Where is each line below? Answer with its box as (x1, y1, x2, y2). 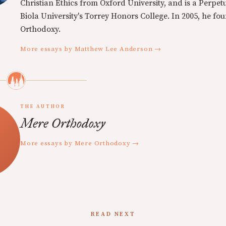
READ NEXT (90, 210, 136, 218)
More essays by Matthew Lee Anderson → (20, 45, 161, 53)
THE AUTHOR (20, 103, 66, 109)
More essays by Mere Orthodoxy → (20, 139, 140, 147)
